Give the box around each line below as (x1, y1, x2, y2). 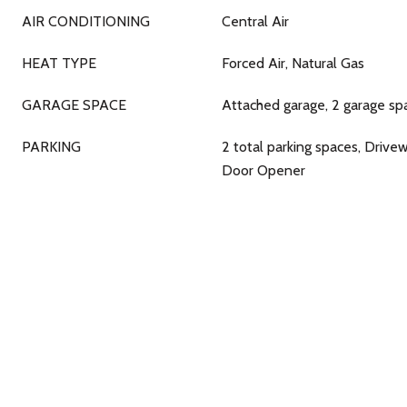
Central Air (222, 13, 289, 30)
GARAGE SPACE (22, 96, 126, 114)
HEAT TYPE (22, 55, 96, 72)
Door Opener (222, 162, 305, 179)
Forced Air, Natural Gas (222, 55, 364, 72)
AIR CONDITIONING (22, 13, 150, 30)
